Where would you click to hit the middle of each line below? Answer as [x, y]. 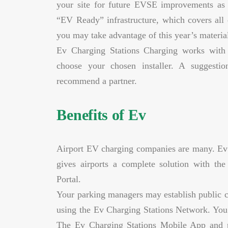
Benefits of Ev [101, 115]
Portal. [69, 179]
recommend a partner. [97, 81]
